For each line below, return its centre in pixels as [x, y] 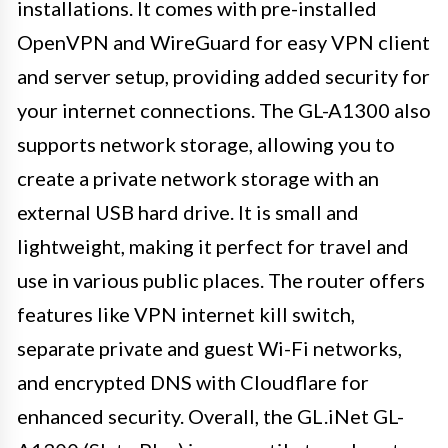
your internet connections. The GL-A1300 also [224, 109]
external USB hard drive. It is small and [188, 211]
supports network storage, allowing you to [206, 143]
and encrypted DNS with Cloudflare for [193, 381]
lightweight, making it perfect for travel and [213, 245]
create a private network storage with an [198, 177]
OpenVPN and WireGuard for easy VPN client [223, 41]
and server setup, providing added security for [223, 75]
